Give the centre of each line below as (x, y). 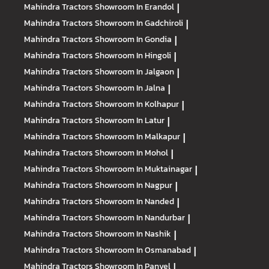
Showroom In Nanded (134, 201)
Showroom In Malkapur (138, 137)
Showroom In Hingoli (133, 56)
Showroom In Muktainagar (144, 169)
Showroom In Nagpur (134, 185)
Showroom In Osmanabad (143, 250)
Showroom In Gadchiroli (139, 23)
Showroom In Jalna (130, 88)
